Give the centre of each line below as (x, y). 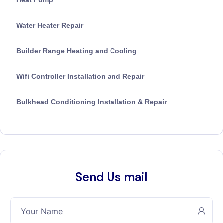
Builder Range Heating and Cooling (77, 51)
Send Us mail (111, 177)
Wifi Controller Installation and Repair (80, 76)
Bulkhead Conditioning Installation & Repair (92, 102)
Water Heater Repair (50, 26)
